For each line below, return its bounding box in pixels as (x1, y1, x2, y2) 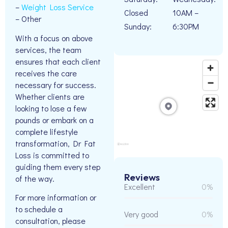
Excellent (124, 181, 155, 192)
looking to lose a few (15, 102, 87, 113)
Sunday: (124, 21, 152, 32)
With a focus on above (15, 32, 93, 43)
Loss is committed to (15, 149, 89, 160)
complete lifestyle (15, 126, 78, 137)
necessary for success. (15, 79, 96, 90)
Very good (124, 209, 158, 220)
